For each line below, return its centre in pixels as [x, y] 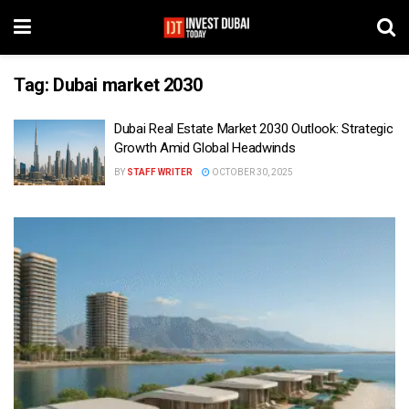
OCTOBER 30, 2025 [252, 172]
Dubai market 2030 [128, 85]
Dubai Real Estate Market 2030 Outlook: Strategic [254, 129]
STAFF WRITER [160, 172]
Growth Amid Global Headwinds [205, 148]
